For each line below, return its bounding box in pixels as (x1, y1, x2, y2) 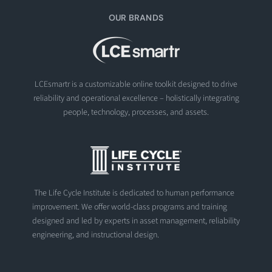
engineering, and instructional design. (32, 229, 159, 242)
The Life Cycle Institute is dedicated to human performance (32, 187, 234, 200)
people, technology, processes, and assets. (63, 106, 209, 118)
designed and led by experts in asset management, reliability (32, 215, 240, 228)
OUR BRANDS (109, 12, 163, 23)
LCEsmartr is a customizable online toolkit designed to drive (35, 78, 237, 90)
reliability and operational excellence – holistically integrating (33, 92, 239, 104)
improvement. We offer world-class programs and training (32, 201, 227, 214)
